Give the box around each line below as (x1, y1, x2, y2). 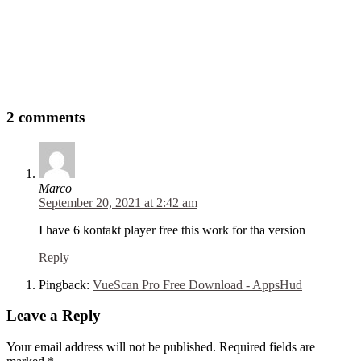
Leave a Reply (6, 307, 101, 325)
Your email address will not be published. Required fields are (6, 340, 315, 355)
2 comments (6, 108, 85, 126)
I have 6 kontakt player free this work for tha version (39, 222, 305, 237)
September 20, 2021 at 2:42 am (39, 195, 197, 210)
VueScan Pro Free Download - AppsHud (93, 277, 302, 292)
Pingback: (39, 277, 93, 292)
